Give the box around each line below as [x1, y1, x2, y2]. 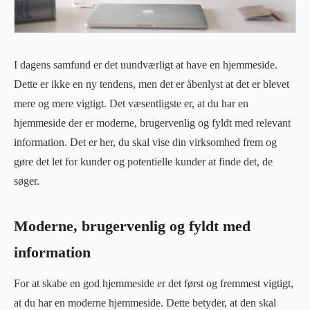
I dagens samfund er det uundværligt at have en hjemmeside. [14, 58, 277, 71]
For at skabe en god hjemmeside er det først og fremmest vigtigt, [14, 277, 293, 289]
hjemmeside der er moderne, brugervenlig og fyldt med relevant [14, 116, 291, 129]
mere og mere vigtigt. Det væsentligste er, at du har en [14, 97, 248, 109]
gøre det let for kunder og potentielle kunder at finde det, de [14, 155, 273, 167]
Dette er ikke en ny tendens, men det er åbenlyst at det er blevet [14, 77, 289, 90]
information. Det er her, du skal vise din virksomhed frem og [14, 136, 277, 148]
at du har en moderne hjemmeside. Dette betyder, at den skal [14, 296, 276, 309]
